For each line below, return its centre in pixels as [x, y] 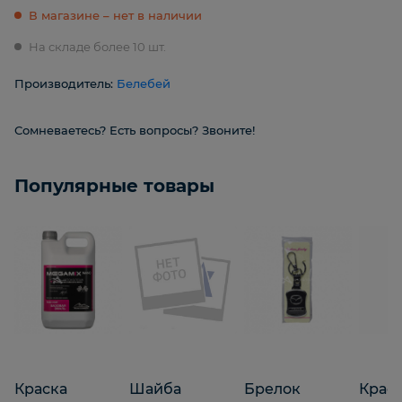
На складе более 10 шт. [97, 47]
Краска [41, 389]
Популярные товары [114, 186]
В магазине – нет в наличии [115, 16]
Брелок [272, 389]
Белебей [144, 84]
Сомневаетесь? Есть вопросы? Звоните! [135, 131]
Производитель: [66, 84]
